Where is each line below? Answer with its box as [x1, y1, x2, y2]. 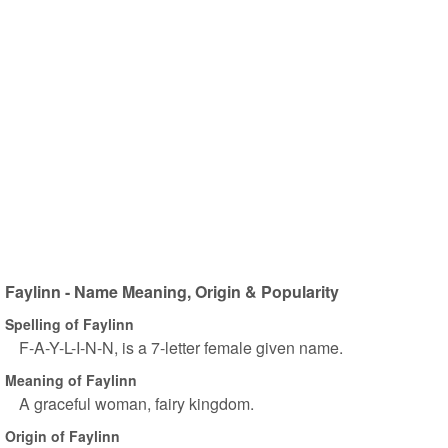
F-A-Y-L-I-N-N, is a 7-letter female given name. [19, 336, 343, 359]
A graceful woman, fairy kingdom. [19, 392, 254, 415]
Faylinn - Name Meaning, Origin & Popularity [5, 280, 339, 303]
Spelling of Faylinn [5, 313, 134, 334]
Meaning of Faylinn [5, 369, 137, 390]
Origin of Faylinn [5, 425, 120, 446]
